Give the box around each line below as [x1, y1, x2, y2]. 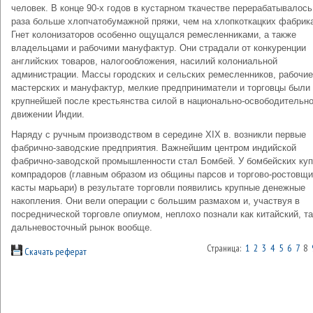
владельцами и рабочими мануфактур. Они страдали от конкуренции [11, 43, 306, 53]
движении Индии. [11, 109, 85, 119]
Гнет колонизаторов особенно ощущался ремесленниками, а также [11, 29, 296, 40]
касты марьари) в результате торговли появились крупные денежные [11, 182, 305, 193]
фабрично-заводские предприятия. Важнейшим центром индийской [11, 143, 296, 153]
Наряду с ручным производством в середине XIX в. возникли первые [11, 129, 306, 140]
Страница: [207, 242, 245, 254]
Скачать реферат [22, 245, 87, 258]
